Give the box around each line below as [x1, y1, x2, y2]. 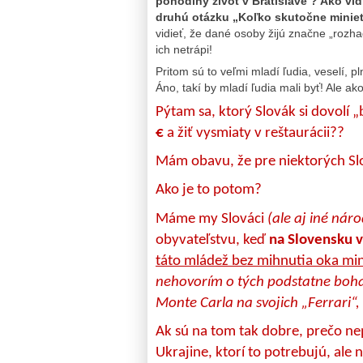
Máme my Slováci [156, 211, 267, 227]
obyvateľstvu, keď [156, 232, 269, 248]
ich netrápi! [156, 43, 212, 57]
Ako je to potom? [156, 182, 262, 199]
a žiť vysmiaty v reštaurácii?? [164, 125, 344, 141]
